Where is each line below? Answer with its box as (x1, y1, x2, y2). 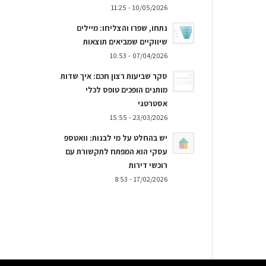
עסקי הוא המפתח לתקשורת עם (65, 146, 167, 157)
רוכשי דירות (128, 160, 167, 170)
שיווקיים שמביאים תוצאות (83, 36, 167, 47)
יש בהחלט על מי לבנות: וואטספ (64, 132, 167, 143)
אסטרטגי (137, 98, 167, 109)
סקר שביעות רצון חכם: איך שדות (60, 71, 167, 81)
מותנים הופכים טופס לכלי (85, 84, 167, 95)
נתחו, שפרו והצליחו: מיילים (76, 23, 167, 33)
